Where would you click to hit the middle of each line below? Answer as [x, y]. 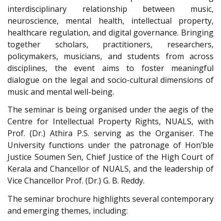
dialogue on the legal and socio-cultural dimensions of [110, 80]
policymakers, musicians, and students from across [110, 56]
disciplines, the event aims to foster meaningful [110, 68]
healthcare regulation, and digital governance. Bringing [110, 32]
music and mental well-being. [61, 92]
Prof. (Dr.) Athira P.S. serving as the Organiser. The [110, 133]
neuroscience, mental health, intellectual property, [110, 20]
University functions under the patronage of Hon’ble [110, 145]
